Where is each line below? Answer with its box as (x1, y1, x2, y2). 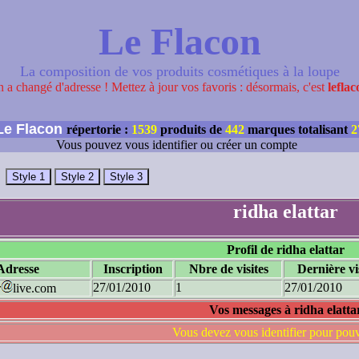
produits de (157, 123, 225, 136)
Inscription (103, 262, 163, 276)
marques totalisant (244, 123, 351, 136)
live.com (13, 281, 56, 295)
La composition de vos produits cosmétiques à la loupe (19, 63, 340, 79)
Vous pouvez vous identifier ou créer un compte (55, 138, 304, 151)
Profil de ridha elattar (227, 243, 345, 256)
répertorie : (67, 123, 131, 136)
